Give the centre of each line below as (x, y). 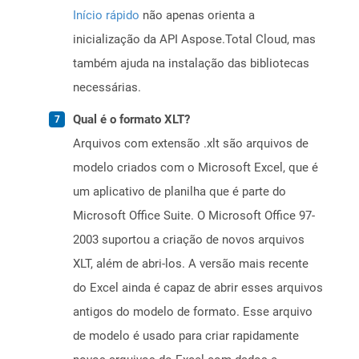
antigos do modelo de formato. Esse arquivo (193, 312)
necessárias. (107, 88)
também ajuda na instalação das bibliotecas (191, 64)
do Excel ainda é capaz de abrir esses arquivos (198, 288)
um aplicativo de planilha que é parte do (179, 192)
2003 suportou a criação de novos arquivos (189, 240)
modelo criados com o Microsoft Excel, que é (196, 168)
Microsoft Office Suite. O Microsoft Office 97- (194, 216)
